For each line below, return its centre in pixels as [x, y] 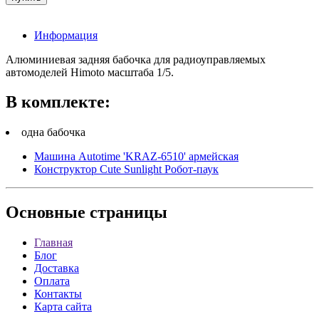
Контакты [58, 294]
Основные [46, 213]
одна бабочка [53, 132]
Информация [66, 35]
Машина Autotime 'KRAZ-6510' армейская [136, 157]
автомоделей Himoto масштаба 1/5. [90, 72]
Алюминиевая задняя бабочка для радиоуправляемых [136, 59]
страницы [126, 213]
